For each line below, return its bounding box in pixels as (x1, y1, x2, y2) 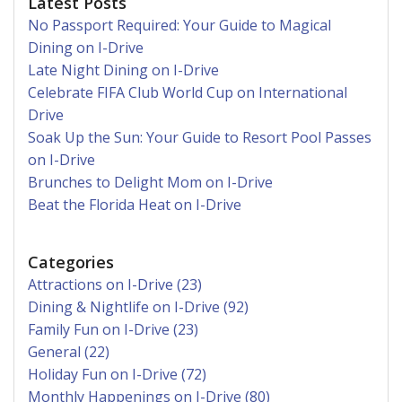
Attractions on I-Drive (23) (28, 274, 202, 294)
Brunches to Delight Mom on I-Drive (28, 171, 273, 192)
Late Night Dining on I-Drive (28, 59, 219, 80)
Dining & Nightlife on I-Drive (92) (28, 296, 249, 317)
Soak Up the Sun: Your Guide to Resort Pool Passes (28, 127, 371, 147)
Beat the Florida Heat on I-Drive (28, 194, 241, 214)
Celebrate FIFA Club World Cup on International (28, 82, 347, 102)
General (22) (28, 341, 109, 362)
